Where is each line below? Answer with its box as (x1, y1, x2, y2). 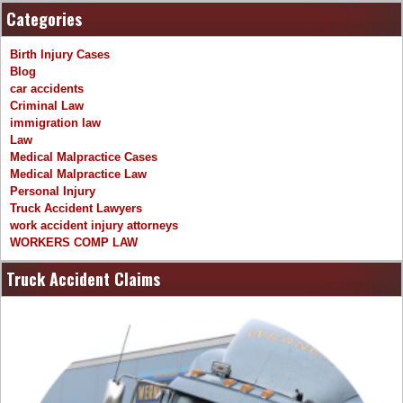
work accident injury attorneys (10, 219, 178, 233)
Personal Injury (10, 184, 95, 199)
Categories (6, 7, 82, 31)
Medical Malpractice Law (10, 167, 147, 182)
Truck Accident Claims (6, 267, 160, 291)
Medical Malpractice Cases (10, 150, 157, 165)
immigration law (10, 116, 101, 130)
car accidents (10, 82, 84, 96)
